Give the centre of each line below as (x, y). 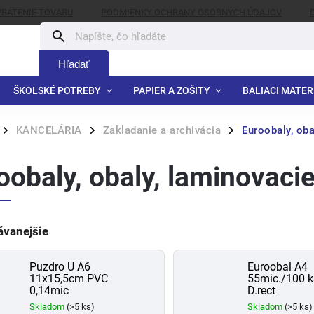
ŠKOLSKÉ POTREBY (57, 90)
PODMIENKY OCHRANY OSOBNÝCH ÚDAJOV (191, 12)
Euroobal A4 (277, 267)
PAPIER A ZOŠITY (172, 90)
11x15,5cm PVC (69, 279)
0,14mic (49, 291)
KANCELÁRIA (49, 130)
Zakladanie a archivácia (162, 130)
